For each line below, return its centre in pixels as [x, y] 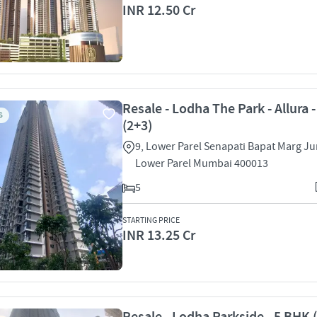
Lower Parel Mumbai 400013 [202, 163]
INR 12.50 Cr [159, 11]
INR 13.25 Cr [159, 236]
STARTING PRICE [151, 220]
